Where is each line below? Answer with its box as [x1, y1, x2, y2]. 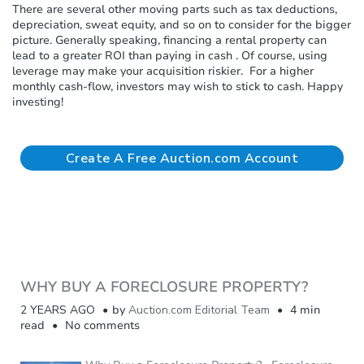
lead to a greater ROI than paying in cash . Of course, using [12, 47, 327, 63]
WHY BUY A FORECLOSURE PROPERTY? [20, 276, 308, 297]
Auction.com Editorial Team [128, 301, 270, 318]
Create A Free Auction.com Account [65, 149, 299, 167]
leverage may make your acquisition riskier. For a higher [12, 63, 314, 79]
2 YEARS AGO [20, 301, 98, 318]
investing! [12, 93, 63, 110]
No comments [62, 317, 140, 333]
